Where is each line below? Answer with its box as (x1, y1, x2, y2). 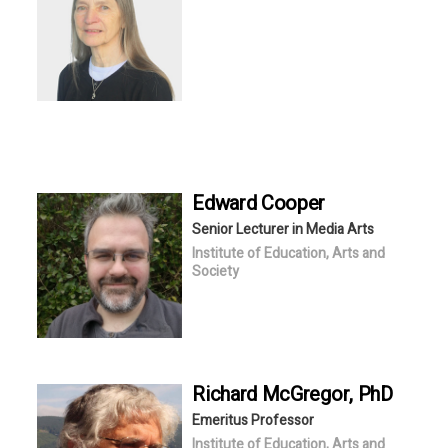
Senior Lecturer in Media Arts (192, 218, 375, 240)
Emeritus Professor (192, 409, 315, 431)
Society (192, 260, 240, 282)
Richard (192, 379, 262, 409)
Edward (192, 188, 262, 218)
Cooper (261, 188, 326, 218)
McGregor (261, 379, 350, 409)
